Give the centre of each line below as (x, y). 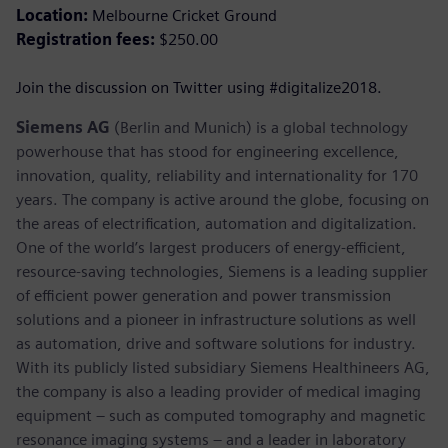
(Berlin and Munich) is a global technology (259, 127)
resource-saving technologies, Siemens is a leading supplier (222, 271)
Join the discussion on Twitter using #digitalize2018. (199, 87)
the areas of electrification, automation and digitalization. (216, 223)
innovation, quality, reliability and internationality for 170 (217, 175)
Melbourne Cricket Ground (182, 15)
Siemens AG (63, 127)
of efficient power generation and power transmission (203, 295)
